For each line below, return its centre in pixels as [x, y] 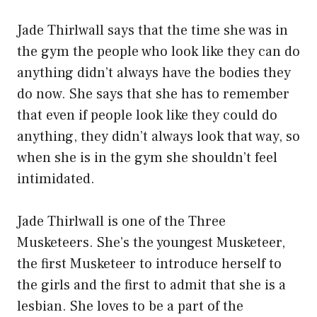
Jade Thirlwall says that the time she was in [152, 31]
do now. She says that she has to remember [153, 94]
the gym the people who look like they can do [158, 52]
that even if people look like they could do [147, 116]
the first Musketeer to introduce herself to [149, 264]
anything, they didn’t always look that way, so [158, 137]
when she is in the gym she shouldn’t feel [147, 158]
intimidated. [56, 179]
